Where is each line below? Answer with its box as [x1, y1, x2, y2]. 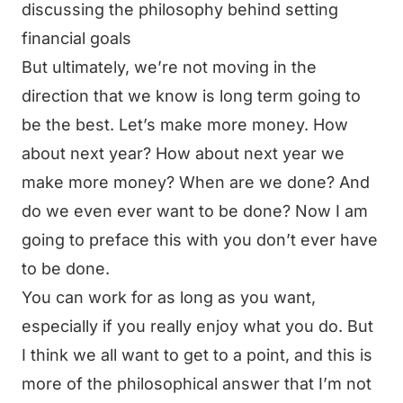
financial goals [22, 29, 131, 48]
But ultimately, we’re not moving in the [22, 58, 317, 76]
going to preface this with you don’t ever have [22, 230, 378, 249]
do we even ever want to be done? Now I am [22, 201, 368, 220]
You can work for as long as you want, [22, 288, 316, 307]
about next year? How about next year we [22, 144, 345, 163]
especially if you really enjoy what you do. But [22, 317, 373, 336]
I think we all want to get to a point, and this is [22, 345, 372, 364]
